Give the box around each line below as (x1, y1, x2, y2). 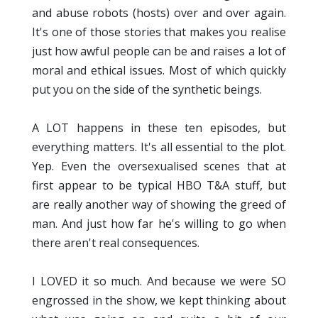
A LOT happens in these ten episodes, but (32, 120, 286, 136)
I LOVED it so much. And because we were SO (32, 273, 286, 290)
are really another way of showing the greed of (32, 197, 286, 213)
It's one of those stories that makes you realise (32, 24, 286, 40)
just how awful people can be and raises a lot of (32, 43, 286, 60)
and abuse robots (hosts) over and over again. (32, 5, 286, 21)
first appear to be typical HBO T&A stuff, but (32, 177, 286, 194)
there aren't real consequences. (32, 235, 199, 251)
